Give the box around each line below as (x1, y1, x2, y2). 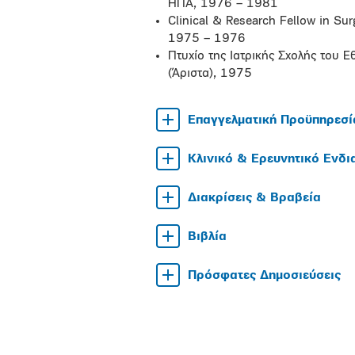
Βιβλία (188, 231, 227, 243)
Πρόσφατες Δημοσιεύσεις (188, 269, 341, 282)
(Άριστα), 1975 (168, 67, 252, 80)
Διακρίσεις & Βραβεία (188, 192, 321, 204)
